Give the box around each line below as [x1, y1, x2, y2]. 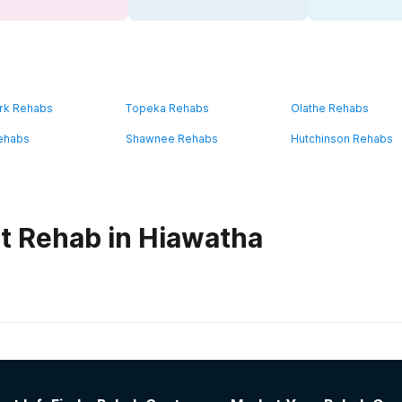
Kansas [75, 333, 153, 360]
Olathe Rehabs [291, 101, 369, 115]
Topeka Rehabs [126, 101, 209, 115]
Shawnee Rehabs [126, 132, 218, 145]
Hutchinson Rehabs [291, 132, 393, 145]
